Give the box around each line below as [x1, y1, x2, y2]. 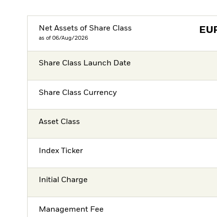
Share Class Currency [39, 89, 117, 97]
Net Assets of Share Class [39, 24, 132, 32]
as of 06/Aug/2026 [39, 35, 89, 41]
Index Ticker [39, 147, 83, 155]
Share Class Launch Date [39, 60, 131, 68]
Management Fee [39, 205, 104, 214]
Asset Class [39, 118, 80, 126]
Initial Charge [39, 176, 88, 185]
